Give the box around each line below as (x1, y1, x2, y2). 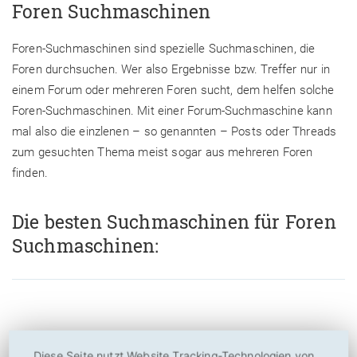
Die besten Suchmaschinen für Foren (12, 210, 336, 234)
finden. (12, 165, 49, 180)
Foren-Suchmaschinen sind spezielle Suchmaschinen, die (12, 41, 316, 56)
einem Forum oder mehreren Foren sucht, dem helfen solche (12, 82, 335, 97)
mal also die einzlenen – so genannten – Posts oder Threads (12, 124, 337, 139)
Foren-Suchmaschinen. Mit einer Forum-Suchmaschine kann (12, 103, 332, 118)
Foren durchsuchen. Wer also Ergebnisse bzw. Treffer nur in (12, 61, 330, 76)
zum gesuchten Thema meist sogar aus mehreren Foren (12, 144, 313, 159)
